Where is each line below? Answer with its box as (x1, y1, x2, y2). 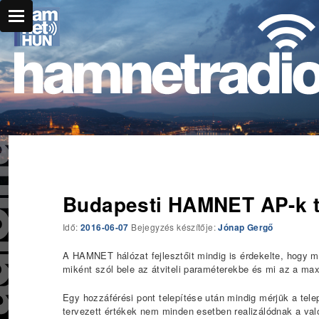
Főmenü (7, 32, 41, 46)
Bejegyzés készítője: (131, 220, 219, 233)
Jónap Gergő (218, 220, 273, 234)
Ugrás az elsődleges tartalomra (76, 41, 222, 56)
